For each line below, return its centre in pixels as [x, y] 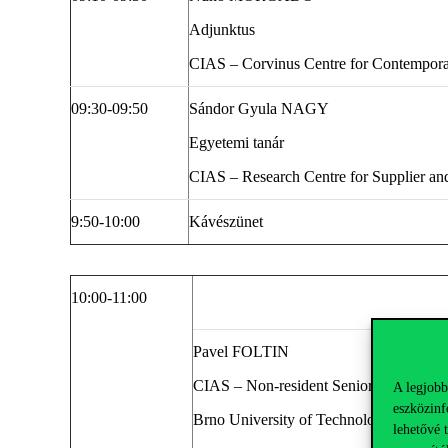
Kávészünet [226, 222]
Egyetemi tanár [236, 143]
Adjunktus [222, 30]
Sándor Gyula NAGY [259, 109]
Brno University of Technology [292, 420]
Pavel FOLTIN [241, 352]
